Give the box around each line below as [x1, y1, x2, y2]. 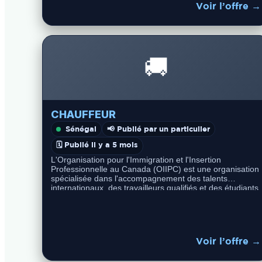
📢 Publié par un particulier [107, 124, 210, 133]
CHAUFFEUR [51, 108, 116, 120]
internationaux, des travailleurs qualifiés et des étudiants [51, 183, 258, 192]
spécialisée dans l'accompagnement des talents [51, 174, 227, 183]
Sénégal [65, 124, 96, 133]
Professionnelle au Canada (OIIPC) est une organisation [51, 164, 259, 174]
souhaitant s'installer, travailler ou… [51, 192, 182, 202]
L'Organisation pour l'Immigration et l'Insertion [51, 155, 221, 164]
